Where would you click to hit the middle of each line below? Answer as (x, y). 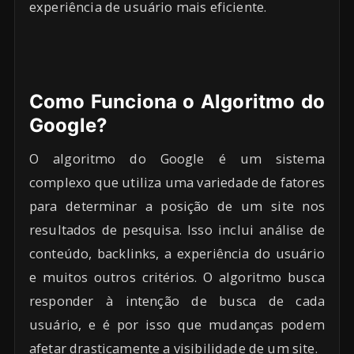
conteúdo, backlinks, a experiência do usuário (177, 254)
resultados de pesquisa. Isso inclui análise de (177, 230)
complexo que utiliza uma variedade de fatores (177, 183)
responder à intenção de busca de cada (177, 301)
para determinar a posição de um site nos (177, 206)
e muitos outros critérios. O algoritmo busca (177, 277)
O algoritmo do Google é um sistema (177, 159)
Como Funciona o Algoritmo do (177, 102)
